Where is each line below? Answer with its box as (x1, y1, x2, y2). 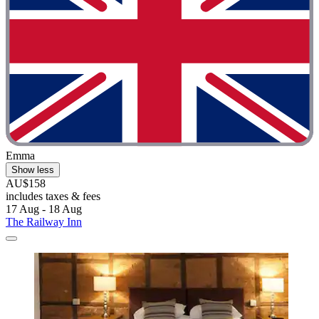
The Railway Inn (6, 216, 82, 228)
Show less (11, 164, 54, 175)
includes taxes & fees (6, 190, 100, 202)
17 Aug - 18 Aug (6, 203, 82, 215)
